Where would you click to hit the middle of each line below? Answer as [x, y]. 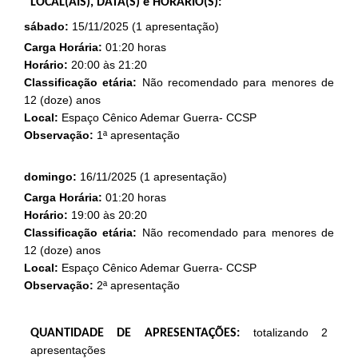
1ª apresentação [136, 135]
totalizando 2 [290, 332]
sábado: [46, 26]
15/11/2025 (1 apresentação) [143, 26]
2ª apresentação [136, 285]
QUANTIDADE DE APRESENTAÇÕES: [141, 333]
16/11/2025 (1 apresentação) [151, 177]
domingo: [50, 177]
